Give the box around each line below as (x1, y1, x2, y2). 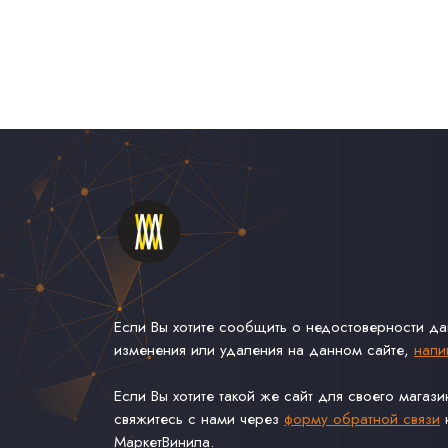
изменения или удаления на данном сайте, (114, 339, 414, 362)
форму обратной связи (284, 408, 440, 431)
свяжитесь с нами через (114, 408, 284, 431)
